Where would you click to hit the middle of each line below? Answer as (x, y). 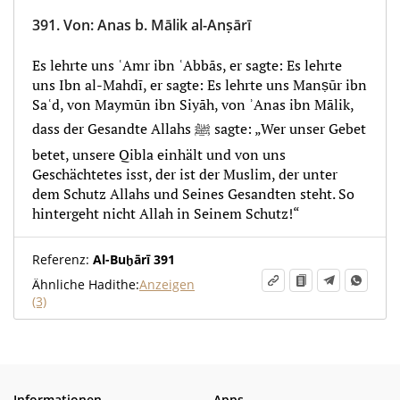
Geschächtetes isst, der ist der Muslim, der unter (185, 174)
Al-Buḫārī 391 (132, 259)
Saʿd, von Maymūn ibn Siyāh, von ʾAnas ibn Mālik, (193, 104)
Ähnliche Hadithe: (86, 284)
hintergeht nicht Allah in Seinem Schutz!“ (166, 213)
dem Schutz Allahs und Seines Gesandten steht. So (193, 194)
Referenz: (61, 259)
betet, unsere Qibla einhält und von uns (159, 154)
